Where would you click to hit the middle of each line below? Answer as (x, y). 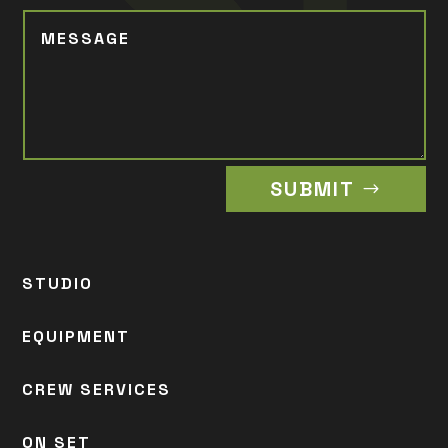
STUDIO (58, 284)
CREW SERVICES (97, 390)
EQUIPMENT (76, 337)
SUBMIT (313, 189)
